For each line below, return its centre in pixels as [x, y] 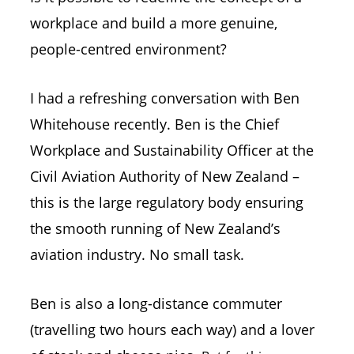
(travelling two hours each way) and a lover [172, 329]
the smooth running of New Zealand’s [155, 228]
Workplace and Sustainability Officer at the [171, 150]
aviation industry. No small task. [139, 254]
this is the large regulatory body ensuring [166, 202]
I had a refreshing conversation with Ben [164, 98]
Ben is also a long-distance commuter [156, 303]
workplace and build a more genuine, [153, 23]
